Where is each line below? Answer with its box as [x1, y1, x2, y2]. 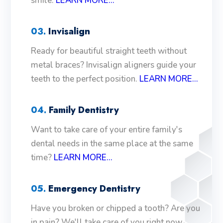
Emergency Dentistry [46, 182, 141, 195]
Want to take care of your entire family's [31, 123, 183, 135]
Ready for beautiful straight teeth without [31, 45, 187, 57]
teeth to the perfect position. [31, 73, 140, 85]
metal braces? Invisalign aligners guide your [31, 59, 197, 71]
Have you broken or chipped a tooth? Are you [31, 202, 201, 214]
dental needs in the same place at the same [31, 137, 194, 149]
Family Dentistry [46, 103, 119, 116]
